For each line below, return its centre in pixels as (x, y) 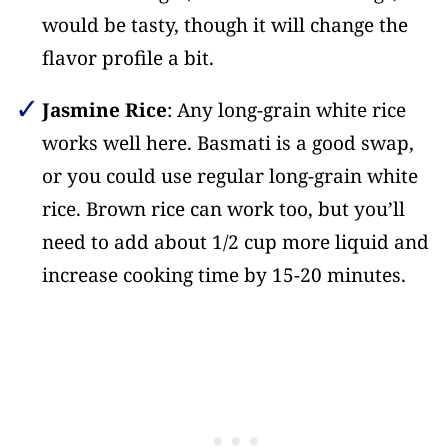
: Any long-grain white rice (286, 110)
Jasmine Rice (104, 110)
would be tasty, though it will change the (224, 25)
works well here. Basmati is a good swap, (227, 143)
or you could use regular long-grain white (229, 176)
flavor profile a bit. (127, 58)
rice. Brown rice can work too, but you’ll (223, 209)
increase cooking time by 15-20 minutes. (223, 275)
